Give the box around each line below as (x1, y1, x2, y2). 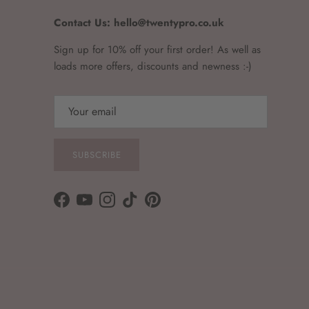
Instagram (106, 198, 149, 214)
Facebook (61, 198, 103, 214)
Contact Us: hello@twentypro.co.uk (54, 15, 224, 31)
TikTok (129, 198, 156, 214)
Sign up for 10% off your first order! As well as (54, 42, 261, 58)
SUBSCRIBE (72, 148, 121, 161)
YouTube (83, 198, 120, 214)
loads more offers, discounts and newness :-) (54, 59, 252, 74)
